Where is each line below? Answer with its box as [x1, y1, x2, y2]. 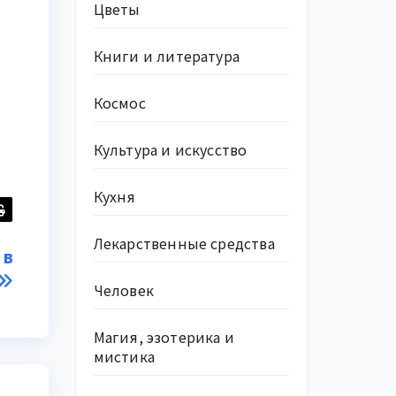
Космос [93, 92, 146, 113]
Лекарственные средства [93, 232, 275, 254]
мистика [93, 346, 155, 367]
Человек [93, 279, 154, 301]
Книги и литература [93, 45, 240, 66]
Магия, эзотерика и [93, 326, 235, 347]
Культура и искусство [93, 139, 247, 160]
